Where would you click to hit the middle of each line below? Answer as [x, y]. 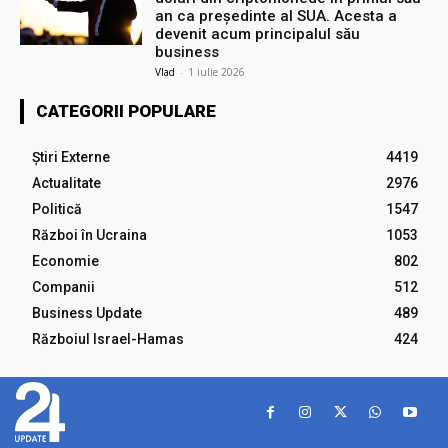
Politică [57, 208]
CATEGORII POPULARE [126, 110]
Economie [65, 260]
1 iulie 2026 [217, 71]
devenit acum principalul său [258, 33]
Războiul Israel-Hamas [108, 338]
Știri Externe [71, 156]
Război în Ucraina [89, 234]
